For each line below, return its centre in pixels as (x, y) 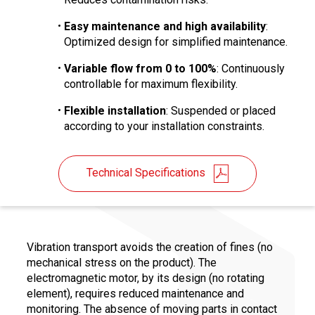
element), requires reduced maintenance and (135, 293)
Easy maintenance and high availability (165, 26)
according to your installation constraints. (164, 126)
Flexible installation (115, 110)
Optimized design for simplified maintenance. (176, 41)
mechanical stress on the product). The (122, 262)
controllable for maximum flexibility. (151, 84)
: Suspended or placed (221, 110)
